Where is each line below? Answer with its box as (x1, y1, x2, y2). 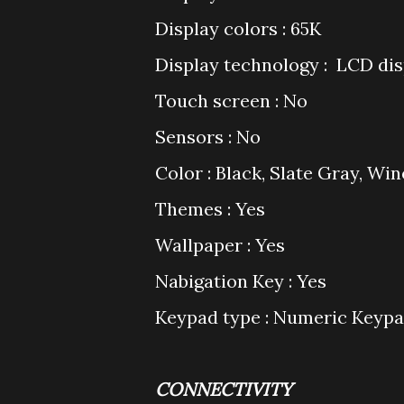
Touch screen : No (155, 89, 308, 112)
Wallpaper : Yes (155, 234, 285, 256)
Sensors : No (155, 125, 261, 148)
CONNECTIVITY (155, 378, 292, 400)
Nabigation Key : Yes (155, 270, 326, 292)
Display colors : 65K (155, 17, 321, 40)
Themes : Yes (155, 197, 265, 220)
